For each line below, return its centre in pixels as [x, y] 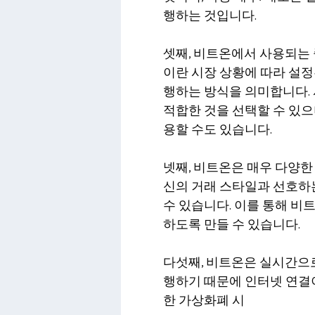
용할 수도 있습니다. [218, 130]
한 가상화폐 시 [204, 301]
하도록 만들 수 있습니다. [232, 225]
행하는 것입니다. [210, 16]
